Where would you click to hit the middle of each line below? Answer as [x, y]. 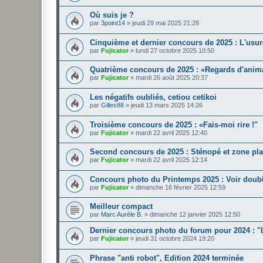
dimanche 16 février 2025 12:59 [181, 187]
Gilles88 [112, 105]
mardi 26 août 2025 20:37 [172, 78]
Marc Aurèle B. [122, 215]
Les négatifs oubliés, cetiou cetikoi [153, 97]
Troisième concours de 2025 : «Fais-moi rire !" [174, 124]
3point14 [113, 23]
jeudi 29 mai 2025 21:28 [166, 23]
